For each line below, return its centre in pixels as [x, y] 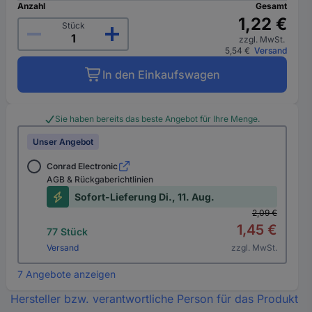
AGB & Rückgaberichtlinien [100, 179]
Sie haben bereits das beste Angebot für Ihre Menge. [158, 119]
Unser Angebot [63, 142]
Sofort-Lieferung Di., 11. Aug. [145, 197]
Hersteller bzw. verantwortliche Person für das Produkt [154, 299]
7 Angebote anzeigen [67, 274]
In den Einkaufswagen [161, 75]
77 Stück [68, 232]
